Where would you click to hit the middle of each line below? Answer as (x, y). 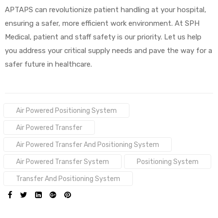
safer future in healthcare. (48, 64)
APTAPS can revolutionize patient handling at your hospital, (106, 10)
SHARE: (18, 195)
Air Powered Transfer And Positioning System (88, 145)
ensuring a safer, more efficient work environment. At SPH (102, 23)
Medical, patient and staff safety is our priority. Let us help (103, 37)
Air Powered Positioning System (66, 110)
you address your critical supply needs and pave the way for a (109, 51)
